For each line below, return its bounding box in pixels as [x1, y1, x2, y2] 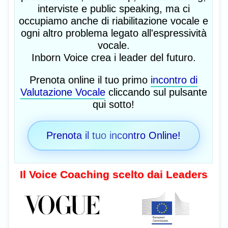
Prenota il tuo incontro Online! [46, 130, 181, 141]
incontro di [151, 74, 197, 85]
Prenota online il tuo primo [30, 74, 151, 85]
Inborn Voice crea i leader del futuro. [31, 51, 196, 63]
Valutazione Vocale [20, 86, 105, 98]
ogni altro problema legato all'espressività [20, 27, 207, 39]
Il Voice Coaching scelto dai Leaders [19, 168, 208, 180]
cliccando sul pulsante [105, 86, 207, 98]
